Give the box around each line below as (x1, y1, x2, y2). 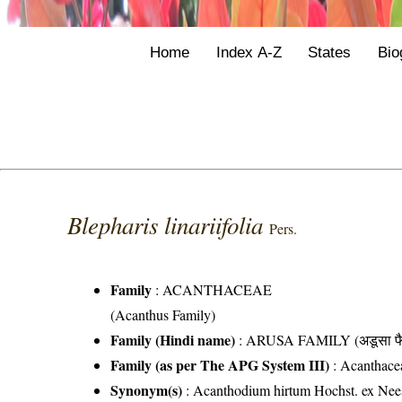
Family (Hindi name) (110, 329, 236, 351)
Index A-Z (215, 42, 282, 61)
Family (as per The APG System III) (110, 354, 330, 376)
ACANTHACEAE (162, 280, 273, 300)
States (308, 42, 352, 61)
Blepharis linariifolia (67, 208, 270, 241)
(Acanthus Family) (110, 305, 216, 325)
